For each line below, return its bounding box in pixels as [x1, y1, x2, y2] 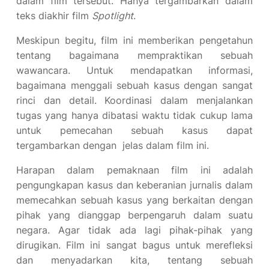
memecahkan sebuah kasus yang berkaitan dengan [16, 194, 253, 206]
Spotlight [92, 10, 133, 22]
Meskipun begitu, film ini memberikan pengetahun [16, 34, 253, 46]
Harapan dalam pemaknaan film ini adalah [16, 164, 253, 176]
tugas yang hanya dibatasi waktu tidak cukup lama [16, 109, 253, 121]
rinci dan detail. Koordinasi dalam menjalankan [16, 94, 253, 106]
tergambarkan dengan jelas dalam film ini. [16, 139, 209, 151]
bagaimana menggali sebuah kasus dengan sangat [16, 79, 253, 91]
